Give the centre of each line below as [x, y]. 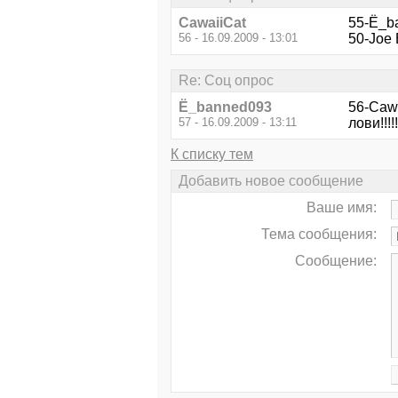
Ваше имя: [342, 208]
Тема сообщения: [319, 235]
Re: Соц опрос [226, 80]
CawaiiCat [212, 22]
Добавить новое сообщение [271, 181]
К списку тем [212, 154]
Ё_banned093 [225, 107]
